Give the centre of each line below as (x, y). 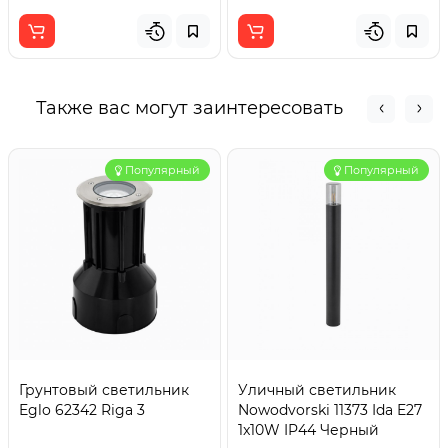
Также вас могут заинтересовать (189, 108)
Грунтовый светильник (104, 390)
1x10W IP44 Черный (308, 430)
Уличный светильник (317, 390)
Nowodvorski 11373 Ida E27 (330, 410)
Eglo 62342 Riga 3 (82, 410)
